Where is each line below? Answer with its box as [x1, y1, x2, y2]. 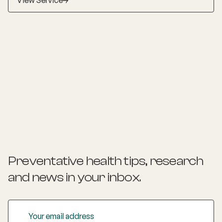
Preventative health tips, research [8, 153, 204, 168]
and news [8, 169, 65, 185]
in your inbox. [65, 169, 141, 185]
